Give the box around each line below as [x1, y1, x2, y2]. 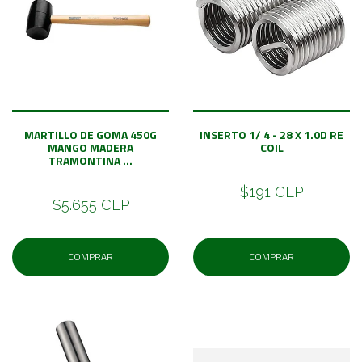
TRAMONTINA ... [48, 151, 133, 169]
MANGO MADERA [48, 138, 133, 156]
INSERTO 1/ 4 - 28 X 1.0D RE [200, 125, 343, 143]
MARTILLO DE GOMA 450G [24, 125, 157, 143]
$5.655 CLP [52, 196, 129, 213]
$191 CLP [240, 183, 303, 200]
